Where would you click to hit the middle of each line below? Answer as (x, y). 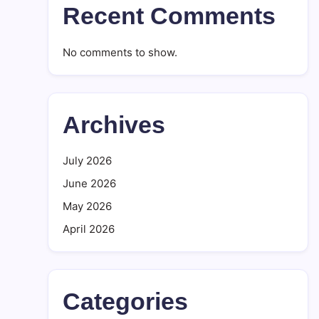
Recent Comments (169, 16)
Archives (114, 125)
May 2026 (87, 206)
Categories (125, 301)
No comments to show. (120, 52)
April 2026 (89, 229)
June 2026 (89, 183)
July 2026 (87, 161)
